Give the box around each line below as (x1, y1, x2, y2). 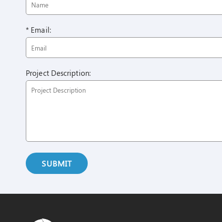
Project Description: (26, 68, 91, 78)
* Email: (26, 25, 51, 35)
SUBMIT (42, 158, 72, 169)
